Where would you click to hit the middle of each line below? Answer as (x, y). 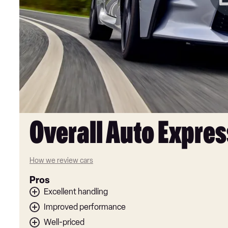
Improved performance (85, 207)
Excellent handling (76, 192)
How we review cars (61, 161)
